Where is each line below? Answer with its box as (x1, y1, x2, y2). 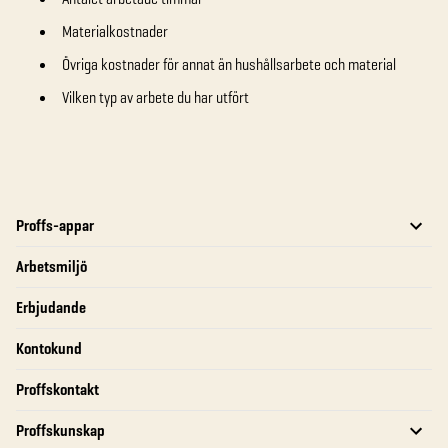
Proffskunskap (16, 420, 105, 441)
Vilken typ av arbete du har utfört (62, 87, 249, 108)
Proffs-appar (16, 215, 94, 236)
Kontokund (16, 338, 82, 359)
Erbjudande (16, 297, 86, 318)
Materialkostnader (62, 21, 168, 42)
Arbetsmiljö (16, 256, 87, 277)
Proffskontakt (16, 379, 99, 400)
